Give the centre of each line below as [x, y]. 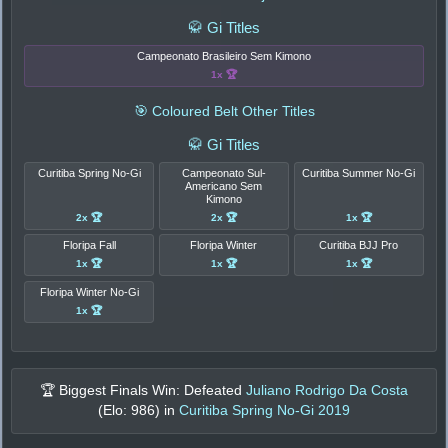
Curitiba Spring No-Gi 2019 [264, 411]
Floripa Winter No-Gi [89, 292]
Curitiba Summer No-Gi [359, 172]
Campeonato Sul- [223, 172]
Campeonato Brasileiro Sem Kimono [224, 55]
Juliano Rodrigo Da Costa [327, 391]
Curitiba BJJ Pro [359, 245]
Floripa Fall [89, 245]
